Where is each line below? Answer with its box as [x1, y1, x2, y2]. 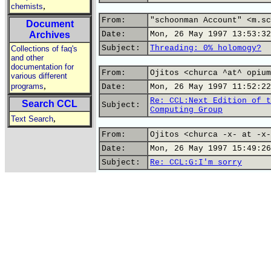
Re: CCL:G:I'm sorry [150, 158, 242, 167]
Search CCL [22, 99, 77, 109]
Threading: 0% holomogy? [150, 44, 261, 53]
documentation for [11, 62, 74, 71]
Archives [29, 30, 70, 40]
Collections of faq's [11, 44, 77, 53]
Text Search [11, 114, 53, 123]
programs [11, 82, 44, 91]
